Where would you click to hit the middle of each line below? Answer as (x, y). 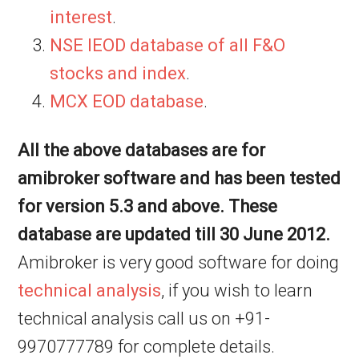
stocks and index (118, 73)
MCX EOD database (127, 101)
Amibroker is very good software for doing (179, 262)
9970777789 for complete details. (147, 347)
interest (81, 17)
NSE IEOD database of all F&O (168, 45)
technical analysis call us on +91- (144, 319)
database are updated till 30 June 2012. (174, 234)
